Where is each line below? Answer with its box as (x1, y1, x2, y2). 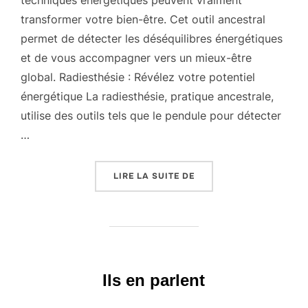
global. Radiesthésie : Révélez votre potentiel (21, 70, 255, 84)
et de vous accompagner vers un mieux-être (21, 51, 252, 65)
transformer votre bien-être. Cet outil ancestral (21, 12, 265, 26)
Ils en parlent (102, 271, 205, 289)
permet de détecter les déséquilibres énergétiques (21, 32, 283, 45)
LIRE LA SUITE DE (113, 170, 195, 181)
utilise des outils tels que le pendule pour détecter (21, 109, 281, 122)
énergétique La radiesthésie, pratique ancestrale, (21, 89, 274, 103)
